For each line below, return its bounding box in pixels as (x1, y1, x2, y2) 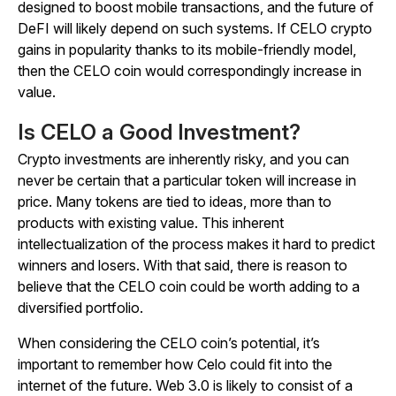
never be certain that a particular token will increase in (18, 171, 356, 190)
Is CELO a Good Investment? (18, 119, 301, 146)
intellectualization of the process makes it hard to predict (18, 235, 375, 254)
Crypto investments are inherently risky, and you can (18, 150, 349, 169)
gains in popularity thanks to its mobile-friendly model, (18, 41, 356, 59)
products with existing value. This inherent (18, 214, 284, 232)
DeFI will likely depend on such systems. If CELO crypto (18, 19, 372, 38)
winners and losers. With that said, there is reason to (18, 256, 347, 275)
